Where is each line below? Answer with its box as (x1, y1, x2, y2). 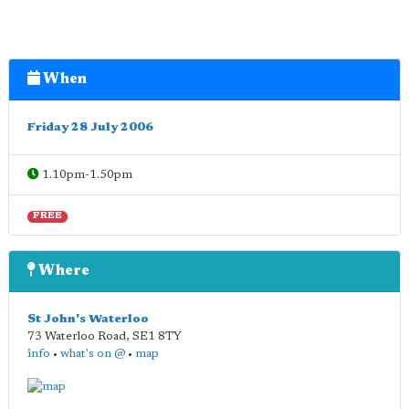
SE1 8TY (132, 330, 182, 342)
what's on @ (60, 348, 125, 360)
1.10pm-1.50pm (39, 169, 132, 181)
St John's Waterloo (27, 313, 149, 325)
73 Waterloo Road (27, 330, 126, 342)
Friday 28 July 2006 (27, 121, 153, 133)
